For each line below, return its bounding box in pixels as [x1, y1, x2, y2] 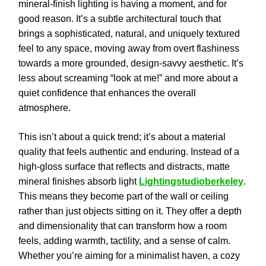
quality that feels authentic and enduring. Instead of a [18, 147, 239, 157]
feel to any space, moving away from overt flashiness [18, 43, 239, 54]
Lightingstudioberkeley [139, 176, 243, 187]
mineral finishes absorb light [18, 176, 139, 187]
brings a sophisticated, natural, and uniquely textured [18, 28, 240, 39]
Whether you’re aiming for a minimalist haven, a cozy [18, 251, 240, 261]
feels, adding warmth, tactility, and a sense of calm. [18, 236, 230, 246]
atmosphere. [18, 103, 71, 113]
